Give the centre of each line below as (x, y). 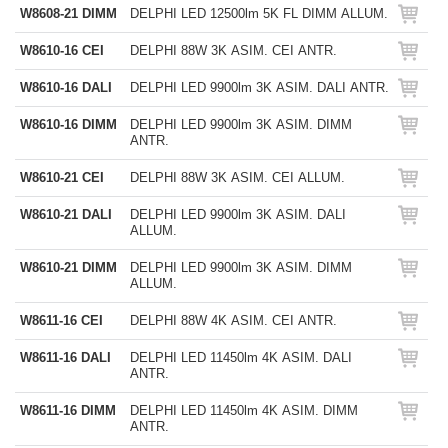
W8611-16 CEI (61, 320)
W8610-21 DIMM (68, 267)
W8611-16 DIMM (68, 410)
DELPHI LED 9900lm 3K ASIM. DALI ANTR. (259, 87)
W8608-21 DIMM (68, 13)
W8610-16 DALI (66, 87)
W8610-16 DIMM (68, 124)
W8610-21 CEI (62, 177)
